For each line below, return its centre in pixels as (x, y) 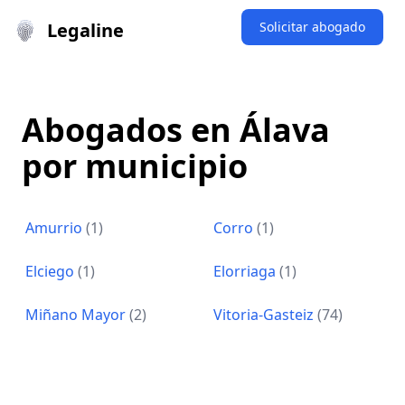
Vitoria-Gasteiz (265, 315)
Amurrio (56, 228)
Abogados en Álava (176, 130)
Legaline (85, 30)
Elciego (52, 271)
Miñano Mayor (77, 315)
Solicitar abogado (312, 27)
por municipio (135, 166)
